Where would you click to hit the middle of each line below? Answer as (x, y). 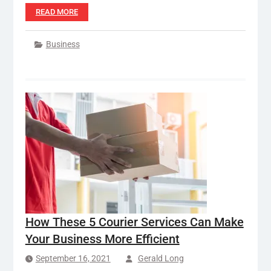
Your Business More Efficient (102, 239)
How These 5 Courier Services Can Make (134, 222)
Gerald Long (161, 258)
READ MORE (57, 11)
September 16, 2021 (73, 258)
